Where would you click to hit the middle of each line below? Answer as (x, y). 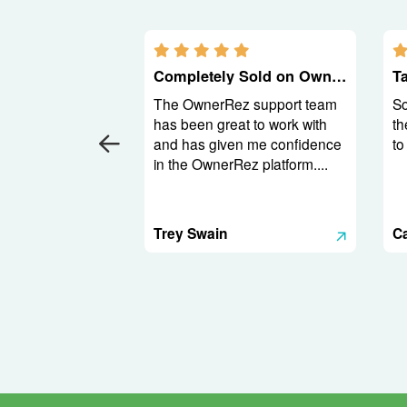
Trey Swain (191, 233)
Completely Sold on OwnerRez (339, 76)
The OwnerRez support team (245, 104)
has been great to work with (240, 124)
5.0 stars (276, 48)
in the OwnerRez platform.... (241, 164)
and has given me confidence (248, 144)
